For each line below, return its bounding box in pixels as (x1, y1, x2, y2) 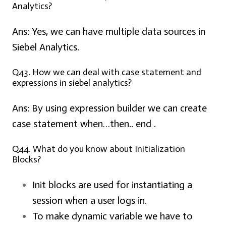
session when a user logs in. (32, 194, 147, 207)
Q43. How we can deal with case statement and (12, 67, 201, 78)
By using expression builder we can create (29, 102, 207, 115)
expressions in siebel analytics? (12, 77, 132, 89)
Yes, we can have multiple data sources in (29, 25, 205, 38)
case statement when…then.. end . (12, 118, 156, 130)
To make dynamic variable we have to (32, 210, 193, 222)
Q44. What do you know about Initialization (12, 143, 185, 155)
